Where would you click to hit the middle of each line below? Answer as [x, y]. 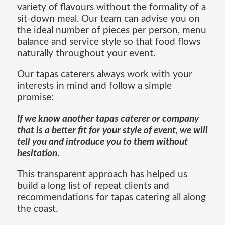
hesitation [37, 154]
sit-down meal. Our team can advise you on [108, 19]
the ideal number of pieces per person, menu [111, 30]
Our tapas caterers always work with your [104, 75]
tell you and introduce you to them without [102, 142]
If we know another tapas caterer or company [108, 119]
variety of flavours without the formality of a [111, 7]
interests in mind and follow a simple [94, 86]
